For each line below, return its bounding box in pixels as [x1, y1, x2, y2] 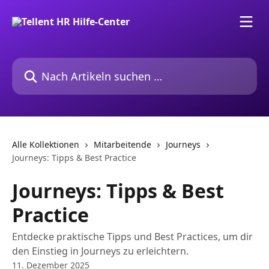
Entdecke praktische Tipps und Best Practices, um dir [12, 230, 253, 243]
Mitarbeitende [94, 139, 151, 150]
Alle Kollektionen [12, 139, 79, 150]
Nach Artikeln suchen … [11, 58, 118, 71]
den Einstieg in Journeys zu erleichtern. [12, 244, 189, 258]
